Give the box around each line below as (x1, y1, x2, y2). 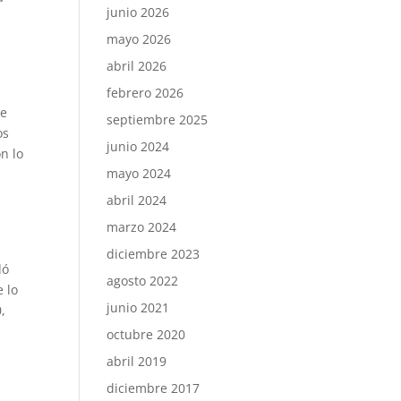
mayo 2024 (107, 165, 172, 182)
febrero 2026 (107, 84, 184, 101)
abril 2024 (107, 192, 167, 209)
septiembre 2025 (107, 111, 209, 128)
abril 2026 (107, 57, 167, 74)
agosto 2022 (107, 272, 179, 289)
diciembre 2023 (107, 245, 200, 262)
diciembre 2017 (107, 380, 200, 397)
